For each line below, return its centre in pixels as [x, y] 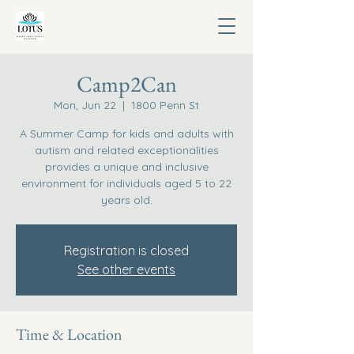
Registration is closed [126, 250]
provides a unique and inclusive [126, 167]
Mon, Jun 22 [85, 105]
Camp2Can [126, 84]
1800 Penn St [165, 105]
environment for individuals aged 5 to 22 [126, 183]
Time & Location [69, 334]
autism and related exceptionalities [126, 150]
